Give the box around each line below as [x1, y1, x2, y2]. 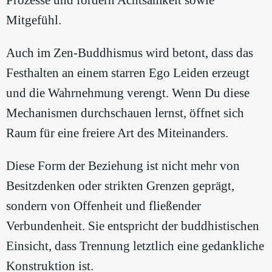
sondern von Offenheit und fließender [6, 199, 201, 214]
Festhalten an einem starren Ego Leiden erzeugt [6, 66, 250, 81]
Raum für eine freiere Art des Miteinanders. [6, 126, 228, 141]
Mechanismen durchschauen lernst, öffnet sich [6, 106, 244, 121]
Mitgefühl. [6, 13, 61, 28]
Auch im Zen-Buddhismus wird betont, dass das [6, 46, 253, 61]
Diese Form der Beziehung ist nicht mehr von [6, 158, 240, 174]
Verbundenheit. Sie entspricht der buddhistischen [6, 219, 259, 234]
